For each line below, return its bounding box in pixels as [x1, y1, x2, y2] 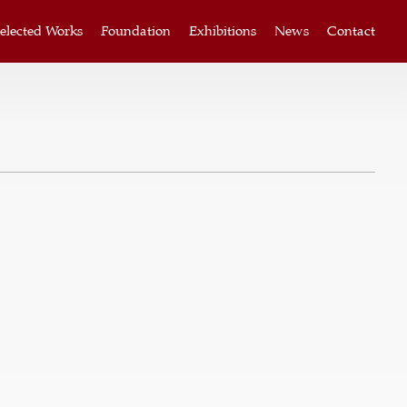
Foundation [101, 23, 171, 40]
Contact [327, 23, 375, 40]
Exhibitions [189, 23, 256, 40]
